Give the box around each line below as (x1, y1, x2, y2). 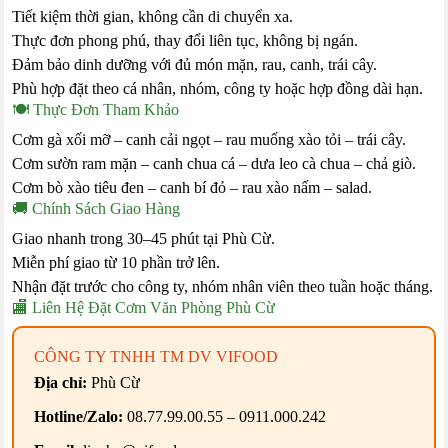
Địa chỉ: (34, 374, 88, 392)
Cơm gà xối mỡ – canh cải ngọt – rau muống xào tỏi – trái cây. (12, 131, 407, 149)
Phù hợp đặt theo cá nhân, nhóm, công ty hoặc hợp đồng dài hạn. (12, 80, 424, 98)
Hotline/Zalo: (34, 408, 124, 426)
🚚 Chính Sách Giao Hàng (12, 200, 181, 218)
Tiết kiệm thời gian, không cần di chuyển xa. (12, 8, 294, 26)
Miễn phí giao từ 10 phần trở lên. (12, 254, 221, 272)
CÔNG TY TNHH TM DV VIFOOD (34, 348, 279, 366)
